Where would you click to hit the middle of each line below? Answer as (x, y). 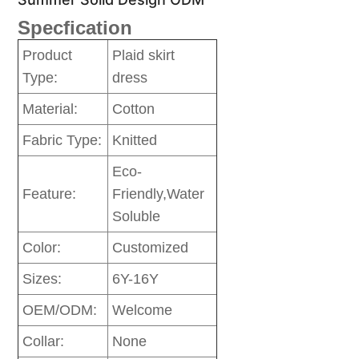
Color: (42, 248)
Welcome (143, 311)
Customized (151, 248)
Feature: (50, 194)
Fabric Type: (63, 141)
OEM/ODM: (60, 311)
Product (48, 56)
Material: (50, 109)
